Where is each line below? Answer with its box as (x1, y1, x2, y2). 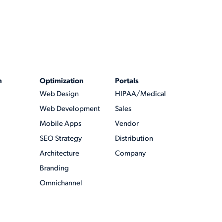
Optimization (40, 77, 84, 85)
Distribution (115, 135, 153, 143)
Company (115, 150, 146, 158)
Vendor (115, 120, 139, 128)
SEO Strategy (40, 135, 82, 143)
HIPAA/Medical (115, 90, 166, 98)
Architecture (40, 150, 79, 158)
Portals (115, 77, 139, 85)
